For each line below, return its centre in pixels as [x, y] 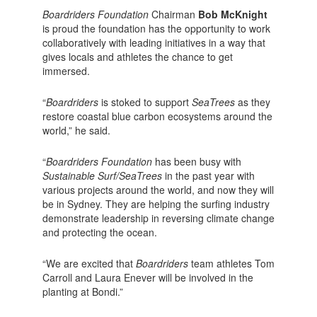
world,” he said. [76, 130]
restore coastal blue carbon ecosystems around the [157, 116]
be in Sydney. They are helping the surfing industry [156, 203]
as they [252, 102]
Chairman [174, 14]
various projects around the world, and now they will [158, 189]
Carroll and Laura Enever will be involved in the [148, 277]
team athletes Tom [231, 263]
